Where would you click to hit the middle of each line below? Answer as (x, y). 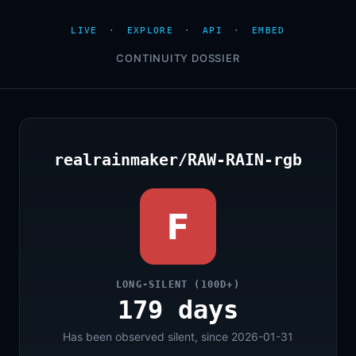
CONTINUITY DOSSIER (178, 58)
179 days (178, 310)
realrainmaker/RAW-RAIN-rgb (178, 160)
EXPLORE (150, 31)
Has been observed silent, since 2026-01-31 (178, 337)
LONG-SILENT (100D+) (178, 284)
